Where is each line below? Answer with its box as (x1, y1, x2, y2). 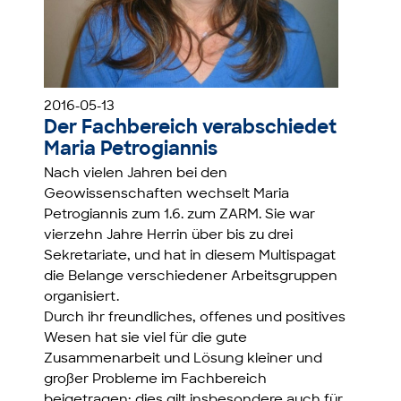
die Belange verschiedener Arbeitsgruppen (44, 270, 338, 285)
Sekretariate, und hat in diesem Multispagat (44, 250, 337, 264)
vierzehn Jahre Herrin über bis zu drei (44, 229, 294, 243)
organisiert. (44, 291, 120, 305)
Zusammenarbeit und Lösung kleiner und (44, 353, 323, 367)
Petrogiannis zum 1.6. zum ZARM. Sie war (44, 209, 316, 223)
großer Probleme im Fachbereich (44, 373, 268, 388)
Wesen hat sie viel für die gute (44, 332, 248, 346)
